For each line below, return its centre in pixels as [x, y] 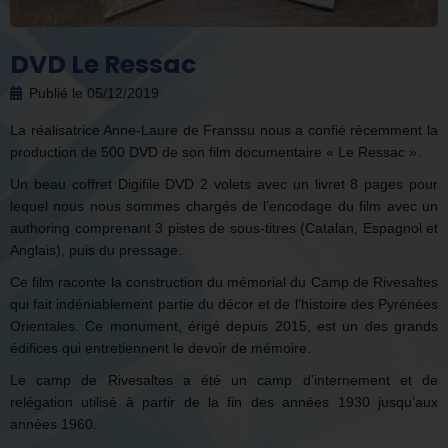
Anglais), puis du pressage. [96, 249]
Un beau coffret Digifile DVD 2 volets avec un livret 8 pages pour [224, 183]
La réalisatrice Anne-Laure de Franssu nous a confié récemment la [224, 129]
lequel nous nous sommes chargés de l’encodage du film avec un [224, 205]
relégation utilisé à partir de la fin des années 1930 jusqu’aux [224, 401]
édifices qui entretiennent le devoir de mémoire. [160, 347]
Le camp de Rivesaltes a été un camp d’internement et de [224, 379]
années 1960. [53, 423]
